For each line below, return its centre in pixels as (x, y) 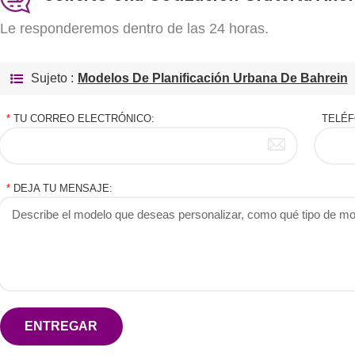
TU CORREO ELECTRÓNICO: (82, 118)
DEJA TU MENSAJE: (61, 188)
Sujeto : (52, 78)
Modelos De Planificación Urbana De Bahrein (212, 78)
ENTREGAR (61, 326)
